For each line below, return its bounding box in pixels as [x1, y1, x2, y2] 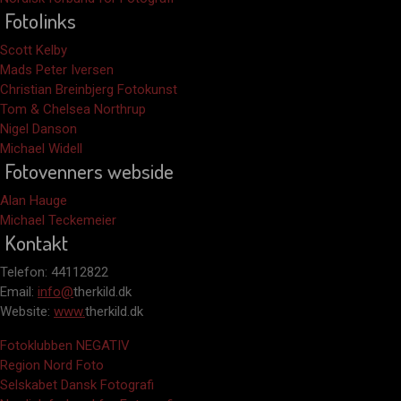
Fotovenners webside [4, 158, 174, 185]
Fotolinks [4, 7, 76, 35]
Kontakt [4, 229, 68, 257]
